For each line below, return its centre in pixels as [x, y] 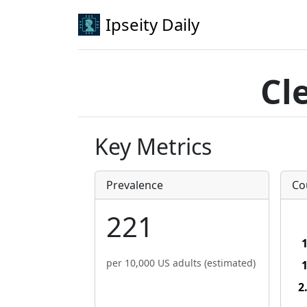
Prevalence [135, 185]
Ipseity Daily [152, 24]
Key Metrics [153, 146]
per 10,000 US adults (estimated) [181, 263]
